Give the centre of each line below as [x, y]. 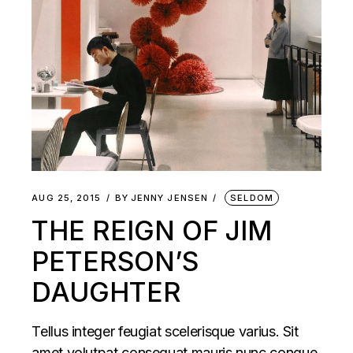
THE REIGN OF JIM [152, 230]
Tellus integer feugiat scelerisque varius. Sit [165, 331]
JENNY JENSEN [169, 197]
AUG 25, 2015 [67, 197]
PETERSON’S [115, 261]
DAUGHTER [107, 292]
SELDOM [252, 197]
